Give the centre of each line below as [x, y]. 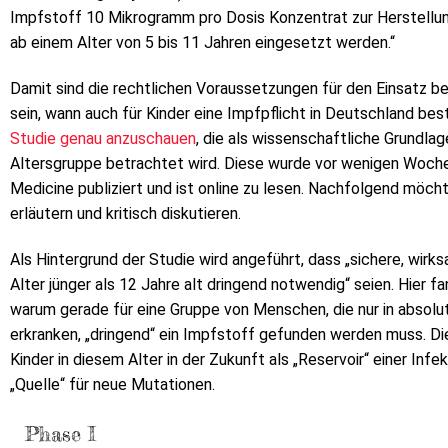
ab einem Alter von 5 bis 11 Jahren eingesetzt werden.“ [202, 43]
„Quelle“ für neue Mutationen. [112, 384]
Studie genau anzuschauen [103, 139]
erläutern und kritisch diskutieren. [125, 214]
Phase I [60, 433]
